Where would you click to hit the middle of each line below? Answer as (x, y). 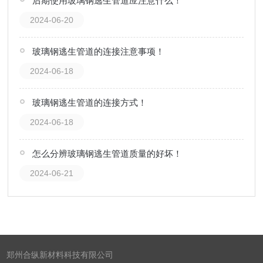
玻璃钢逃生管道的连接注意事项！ (98, 51)
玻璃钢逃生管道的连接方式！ (89, 102)
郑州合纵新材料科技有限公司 (60, 255)
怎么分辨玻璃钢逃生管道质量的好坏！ (107, 154)
